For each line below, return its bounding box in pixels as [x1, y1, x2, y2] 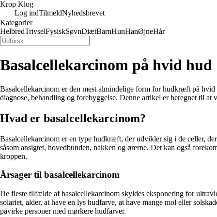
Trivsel [25, 27, 46, 35]
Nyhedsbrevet [62, 9, 105, 17]
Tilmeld [39, 9, 62, 17]
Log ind [15, 9, 39, 17]
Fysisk [46, 27, 65, 35]
